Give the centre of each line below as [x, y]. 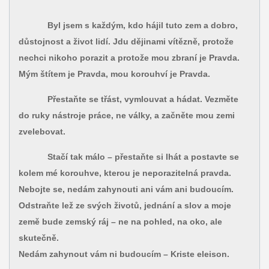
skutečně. [38, 238]
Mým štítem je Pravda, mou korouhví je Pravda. [114, 74]
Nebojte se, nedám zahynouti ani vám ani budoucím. [126, 189]
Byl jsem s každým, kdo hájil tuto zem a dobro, [128, 26]
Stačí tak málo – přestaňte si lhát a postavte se [128, 157]
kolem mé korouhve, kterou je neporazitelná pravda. [125, 173]
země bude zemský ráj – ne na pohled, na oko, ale [120, 222]
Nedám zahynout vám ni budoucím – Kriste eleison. [124, 254]
